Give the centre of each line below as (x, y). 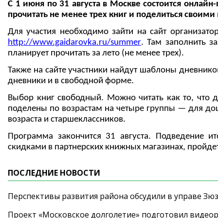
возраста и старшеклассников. (67, 119)
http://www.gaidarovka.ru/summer (74, 43)
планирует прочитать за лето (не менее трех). (96, 53)
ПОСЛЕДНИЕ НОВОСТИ (54, 173)
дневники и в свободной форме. (71, 81)
